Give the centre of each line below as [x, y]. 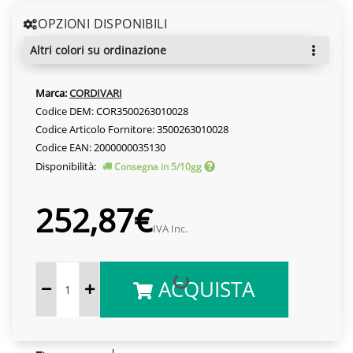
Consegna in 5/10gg [158, 166]
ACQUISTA [204, 289]
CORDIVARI [96, 93]
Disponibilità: [67, 166]
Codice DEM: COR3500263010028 [112, 111]
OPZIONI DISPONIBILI [103, 23]
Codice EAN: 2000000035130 [100, 147]
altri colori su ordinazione [102, 50]
